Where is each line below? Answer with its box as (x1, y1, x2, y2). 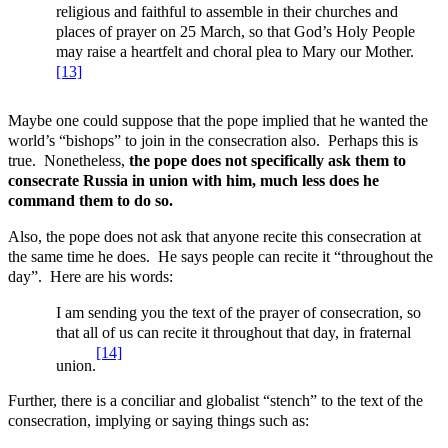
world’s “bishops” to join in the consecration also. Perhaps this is (8, 131, 418, 149)
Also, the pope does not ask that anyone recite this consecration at (8, 227, 421, 245)
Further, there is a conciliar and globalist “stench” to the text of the (8, 392, 423, 410)
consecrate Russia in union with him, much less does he (8, 171, 379, 189)
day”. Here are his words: (8, 267, 173, 285)
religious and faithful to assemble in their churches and (56, 3, 398, 21)
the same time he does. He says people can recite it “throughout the (8, 247, 433, 265)
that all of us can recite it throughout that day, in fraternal (56, 323, 411, 341)
